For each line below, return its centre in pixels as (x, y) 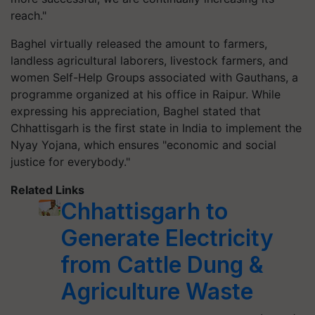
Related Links (47, 189)
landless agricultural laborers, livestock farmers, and (149, 60)
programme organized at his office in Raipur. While (146, 94)
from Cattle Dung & (162, 264)
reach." (28, 15)
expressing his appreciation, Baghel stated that (136, 111)
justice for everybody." (70, 161)
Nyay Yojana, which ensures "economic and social (143, 144)
